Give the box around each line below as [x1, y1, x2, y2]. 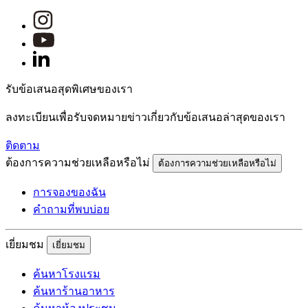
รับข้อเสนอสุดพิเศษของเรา [5, 82, 133, 95]
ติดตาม [5, 139, 40, 151]
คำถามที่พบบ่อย [33, 203, 109, 215]
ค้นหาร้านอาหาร [33, 285, 115, 297]
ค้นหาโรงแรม [33, 267, 100, 280]
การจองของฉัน [33, 186, 106, 198]
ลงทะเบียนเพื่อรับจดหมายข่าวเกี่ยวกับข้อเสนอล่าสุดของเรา [5, 111, 285, 123]
